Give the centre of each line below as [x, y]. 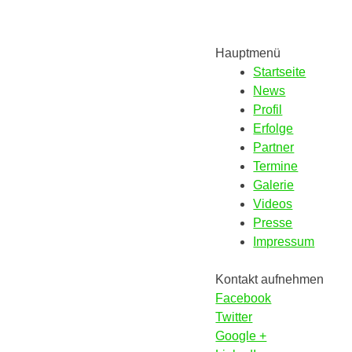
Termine [276, 166]
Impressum [284, 241]
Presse [273, 222]
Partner [274, 147]
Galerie [274, 185]
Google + [241, 335]
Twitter [234, 317]
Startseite [280, 71]
